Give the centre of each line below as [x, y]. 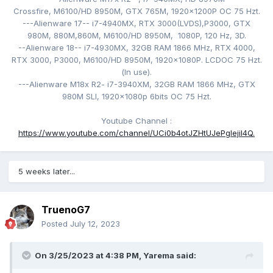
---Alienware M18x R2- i [63, 84]
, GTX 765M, [146, 11]
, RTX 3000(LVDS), [169, 23]
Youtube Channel [136, 121]
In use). [138, 72]
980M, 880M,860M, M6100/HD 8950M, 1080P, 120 [123, 36]
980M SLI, [82, 97]
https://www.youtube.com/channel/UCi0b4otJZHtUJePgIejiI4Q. [136, 133]
